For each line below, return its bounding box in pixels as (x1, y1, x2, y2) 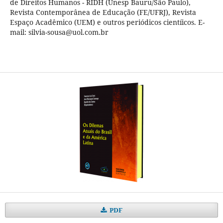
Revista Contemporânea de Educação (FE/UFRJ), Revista (9, 7, 196, 17)
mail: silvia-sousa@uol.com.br (9, 27, 109, 37)
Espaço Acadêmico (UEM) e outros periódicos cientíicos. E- (9, 17, 205, 27)
